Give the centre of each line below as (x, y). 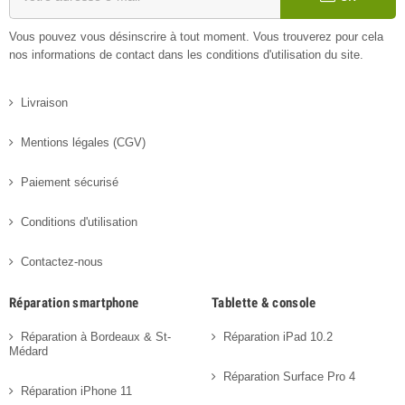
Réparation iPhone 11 (76, 391)
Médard (28, 351)
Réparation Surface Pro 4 (289, 376)
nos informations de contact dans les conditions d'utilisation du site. (186, 54)
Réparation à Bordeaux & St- (96, 336)
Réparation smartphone (74, 302)
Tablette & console (264, 302)
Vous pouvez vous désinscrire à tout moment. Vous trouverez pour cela (196, 36)
